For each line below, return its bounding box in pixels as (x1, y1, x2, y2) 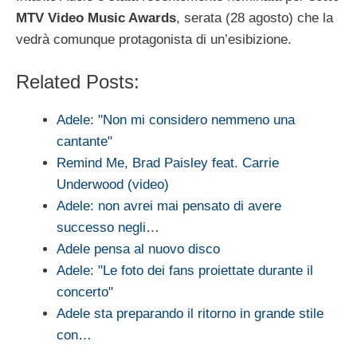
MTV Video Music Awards (16, 10, 176, 26)
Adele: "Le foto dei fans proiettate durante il (57, 262, 313, 278)
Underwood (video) (57, 176, 169, 192)
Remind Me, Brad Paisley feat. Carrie (57, 155, 279, 171)
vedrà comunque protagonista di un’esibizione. (16, 32, 292, 48)
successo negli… (57, 219, 159, 235)
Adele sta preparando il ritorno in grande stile (57, 305, 324, 321)
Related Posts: (16, 70, 139, 92)
